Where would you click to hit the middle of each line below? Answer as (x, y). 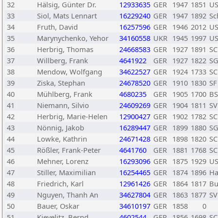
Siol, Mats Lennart (67, 16)
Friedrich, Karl (60, 183)
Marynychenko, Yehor (73, 38)
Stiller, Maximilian (66, 172)
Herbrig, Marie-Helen (72, 116)
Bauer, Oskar (58, 206)
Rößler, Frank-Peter (69, 150)
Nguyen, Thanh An (68, 195)
